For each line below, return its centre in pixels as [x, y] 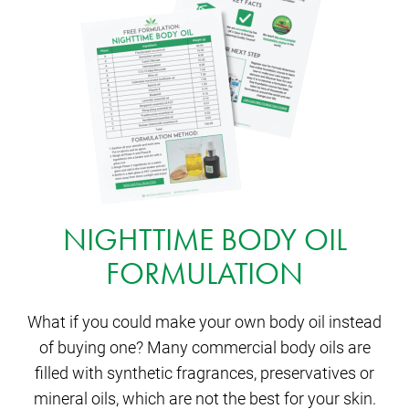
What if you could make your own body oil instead [204, 321]
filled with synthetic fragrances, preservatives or [204, 372]
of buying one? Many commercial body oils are [204, 346]
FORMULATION [204, 273]
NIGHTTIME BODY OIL [204, 239]
